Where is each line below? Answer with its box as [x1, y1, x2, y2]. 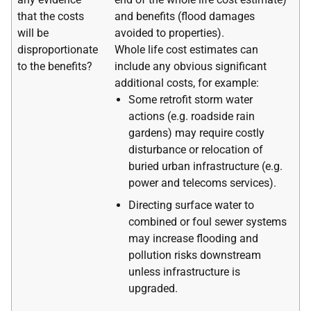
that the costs [17, 9, 84, 23]
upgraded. [128, 281, 178, 295]
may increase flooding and [128, 231, 258, 245]
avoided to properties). [115, 26, 224, 40]
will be [17, 26, 49, 40]
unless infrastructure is [128, 264, 240, 278]
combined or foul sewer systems [128, 215, 287, 228]
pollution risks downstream [128, 248, 261, 262]
